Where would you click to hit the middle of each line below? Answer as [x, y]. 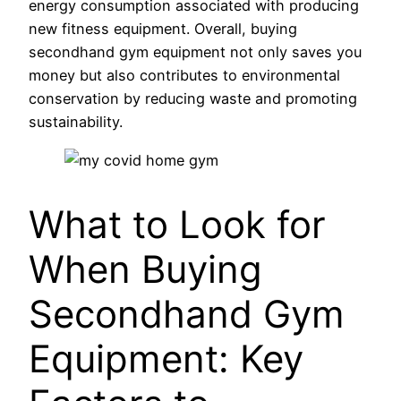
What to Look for [177, 225]
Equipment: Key [166, 359]
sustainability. [76, 122]
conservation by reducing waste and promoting [193, 99]
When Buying [145, 269]
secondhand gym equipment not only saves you [195, 52]
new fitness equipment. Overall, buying [163, 29]
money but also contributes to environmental [184, 76]
